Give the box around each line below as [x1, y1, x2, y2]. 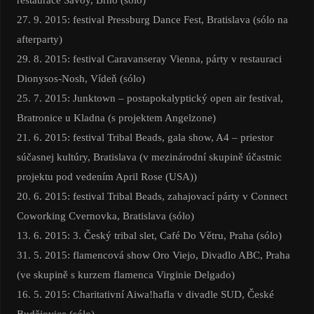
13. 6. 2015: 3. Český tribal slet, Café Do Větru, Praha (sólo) [16, 229, 282, 242]
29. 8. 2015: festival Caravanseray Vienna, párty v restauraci [16, 53, 282, 65]
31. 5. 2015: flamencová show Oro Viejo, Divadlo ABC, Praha [16, 249, 290, 261]
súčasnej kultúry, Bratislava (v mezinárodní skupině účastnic [16, 151, 282, 163]
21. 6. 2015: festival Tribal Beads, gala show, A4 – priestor [16, 131, 273, 144]
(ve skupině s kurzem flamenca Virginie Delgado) [16, 268, 235, 281]
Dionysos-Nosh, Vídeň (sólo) [16, 72, 145, 85]
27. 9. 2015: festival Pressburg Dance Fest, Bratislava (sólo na [16, 13, 288, 26]
